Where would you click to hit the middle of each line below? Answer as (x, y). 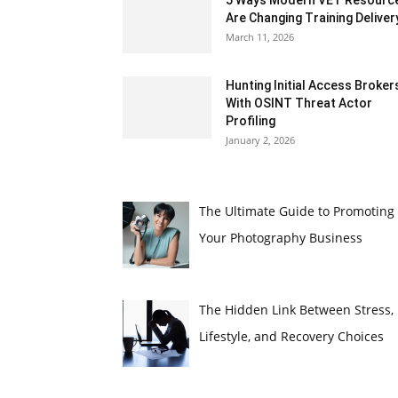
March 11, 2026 (260, 37)
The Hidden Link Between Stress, (296, 309)
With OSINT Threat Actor (299, 103)
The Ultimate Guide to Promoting (296, 211)
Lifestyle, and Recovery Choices (291, 336)
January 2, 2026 (260, 140)
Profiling (251, 121)
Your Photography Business (280, 238)
